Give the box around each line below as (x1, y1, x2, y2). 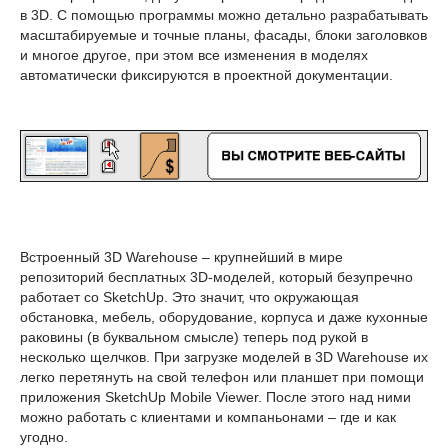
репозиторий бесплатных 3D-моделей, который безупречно (20, 269, 413, 286)
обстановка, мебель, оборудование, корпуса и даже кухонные (20, 309, 428, 326)
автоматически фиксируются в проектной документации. (20, 67, 393, 83)
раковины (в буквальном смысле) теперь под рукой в (20, 329, 368, 346)
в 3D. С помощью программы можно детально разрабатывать (20, 7, 428, 23)
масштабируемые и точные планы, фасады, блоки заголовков (20, 27, 427, 43)
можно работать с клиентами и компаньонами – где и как (20, 409, 396, 426)
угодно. (20, 429, 68, 446)
